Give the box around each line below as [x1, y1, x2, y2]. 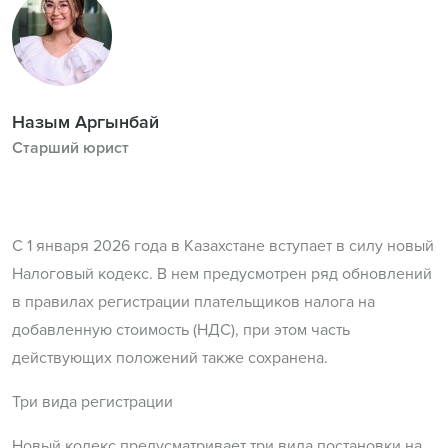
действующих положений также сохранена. [12, 347, 328, 368]
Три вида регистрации [12, 391, 173, 412]
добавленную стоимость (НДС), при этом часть [12, 319, 350, 340]
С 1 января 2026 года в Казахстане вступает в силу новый [12, 235, 434, 256]
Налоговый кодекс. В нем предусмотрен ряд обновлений [12, 263, 432, 284]
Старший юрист [12, 137, 129, 158]
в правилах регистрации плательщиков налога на [12, 291, 375, 312]
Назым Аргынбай [12, 110, 159, 133]
